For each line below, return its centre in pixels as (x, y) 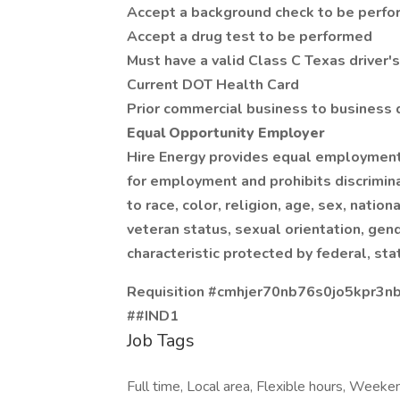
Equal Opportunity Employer (226, 133)
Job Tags (161, 341)
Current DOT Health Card (213, 85)
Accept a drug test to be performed (250, 37)
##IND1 (153, 316)
